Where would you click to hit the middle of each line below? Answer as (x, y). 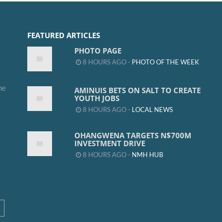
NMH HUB (147, 155)
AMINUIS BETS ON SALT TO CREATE (138, 90)
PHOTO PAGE (98, 51)
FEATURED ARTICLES (64, 35)
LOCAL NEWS (152, 110)
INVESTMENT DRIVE (110, 143)
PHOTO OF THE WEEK (166, 63)
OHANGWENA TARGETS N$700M (133, 136)
